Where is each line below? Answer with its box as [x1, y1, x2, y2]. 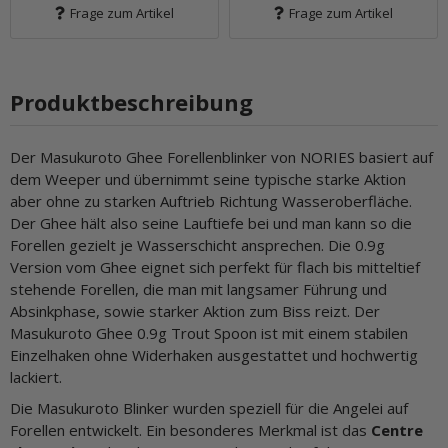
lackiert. [10, 367, 62, 387]
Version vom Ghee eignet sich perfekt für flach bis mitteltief [10, 257, 420, 277]
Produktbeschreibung [10, 87, 253, 117]
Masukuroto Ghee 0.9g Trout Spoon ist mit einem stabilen [10, 323, 408, 343]
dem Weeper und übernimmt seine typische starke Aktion [10, 169, 406, 189]
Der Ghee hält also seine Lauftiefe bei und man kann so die [10, 213, 412, 233]
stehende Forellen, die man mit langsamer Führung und [10, 279, 387, 299]
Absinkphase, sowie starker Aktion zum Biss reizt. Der [10, 301, 380, 321]
